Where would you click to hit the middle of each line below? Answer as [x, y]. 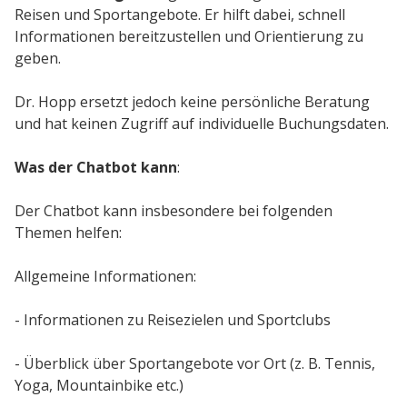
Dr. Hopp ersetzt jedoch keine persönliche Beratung [192, 102]
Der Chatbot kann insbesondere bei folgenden [174, 211]
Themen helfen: [68, 233]
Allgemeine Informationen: [105, 276]
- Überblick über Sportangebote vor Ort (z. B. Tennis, [195, 363]
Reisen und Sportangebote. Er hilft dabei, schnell [180, 15]
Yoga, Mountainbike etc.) [101, 385]
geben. [38, 58]
